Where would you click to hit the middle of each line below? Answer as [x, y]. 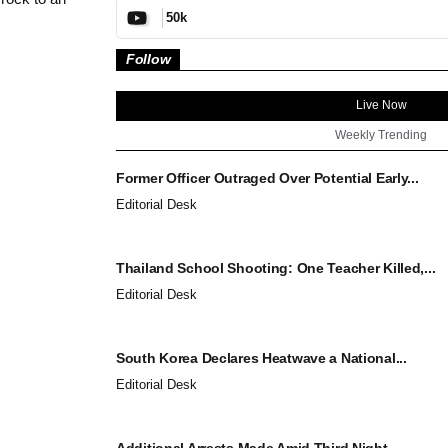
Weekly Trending [381, 134]
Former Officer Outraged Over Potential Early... [267, 177]
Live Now [381, 104]
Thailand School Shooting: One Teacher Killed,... [276, 267]
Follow [148, 58]
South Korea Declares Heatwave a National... [261, 357]
